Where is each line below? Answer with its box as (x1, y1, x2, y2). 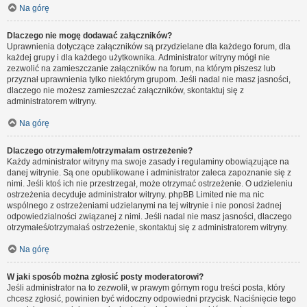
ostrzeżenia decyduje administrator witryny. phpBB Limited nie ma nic (7, 190, 264, 199)
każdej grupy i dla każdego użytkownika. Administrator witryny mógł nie (7, 53, 270, 62)
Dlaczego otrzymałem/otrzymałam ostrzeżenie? (7, 146, 193, 156)
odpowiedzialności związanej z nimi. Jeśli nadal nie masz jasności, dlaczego (7, 212, 292, 221)
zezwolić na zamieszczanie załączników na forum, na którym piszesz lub (7, 64, 275, 73)
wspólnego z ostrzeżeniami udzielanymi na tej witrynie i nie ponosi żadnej (7, 201, 282, 210)
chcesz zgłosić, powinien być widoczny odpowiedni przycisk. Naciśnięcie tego (7, 294, 296, 304)
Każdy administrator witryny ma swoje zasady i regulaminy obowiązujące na (7, 157, 289, 167)
